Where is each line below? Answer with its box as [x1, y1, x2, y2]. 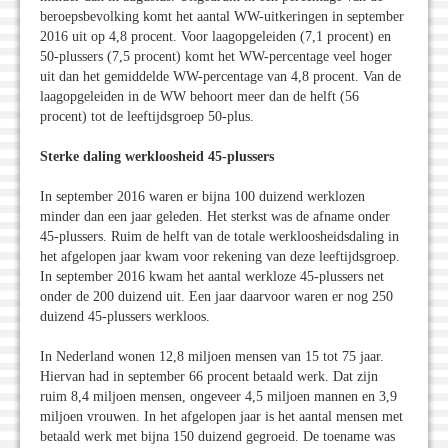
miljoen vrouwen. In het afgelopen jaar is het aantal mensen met [40, 409, 403, 425]
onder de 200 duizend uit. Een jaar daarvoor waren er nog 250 [40, 289, 393, 305]
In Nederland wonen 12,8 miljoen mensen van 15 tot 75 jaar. [40, 349, 384, 365]
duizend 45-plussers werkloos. [40, 309, 210, 325]
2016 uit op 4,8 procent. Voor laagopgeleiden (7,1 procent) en [40, 29, 391, 45]
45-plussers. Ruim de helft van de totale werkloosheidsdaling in [40, 229, 399, 245]
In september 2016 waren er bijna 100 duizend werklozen [40, 189, 365, 205]
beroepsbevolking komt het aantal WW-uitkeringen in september [40, 9, 404, 25]
